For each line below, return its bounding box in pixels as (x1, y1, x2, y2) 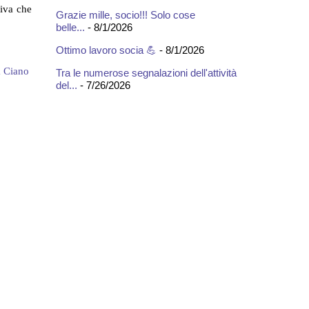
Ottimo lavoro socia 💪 (56, 43, 157, 56)
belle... (56, 21, 85, 33)
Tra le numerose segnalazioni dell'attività (56, 66, 237, 79)
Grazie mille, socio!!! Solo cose (56, 8, 195, 21)
